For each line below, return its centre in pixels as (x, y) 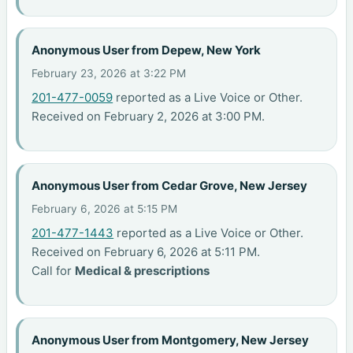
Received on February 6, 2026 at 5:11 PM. (146, 252)
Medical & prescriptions (143, 271)
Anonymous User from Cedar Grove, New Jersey (170, 185)
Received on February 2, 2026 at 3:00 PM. (149, 117)
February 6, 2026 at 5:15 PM (105, 209)
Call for (54, 271)
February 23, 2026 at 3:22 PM (109, 74)
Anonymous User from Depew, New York (147, 50)
